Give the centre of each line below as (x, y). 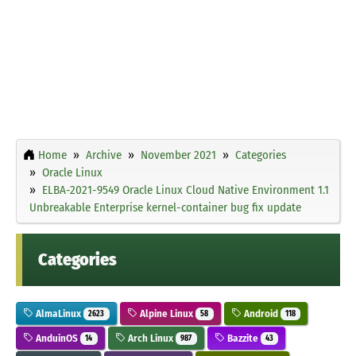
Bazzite (242, 338)
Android (261, 313)
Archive (104, 155)
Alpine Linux (166, 313)
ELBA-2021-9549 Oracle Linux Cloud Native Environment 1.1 (186, 190)
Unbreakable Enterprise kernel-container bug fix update (165, 207)
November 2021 (178, 155)
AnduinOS (57, 338)
